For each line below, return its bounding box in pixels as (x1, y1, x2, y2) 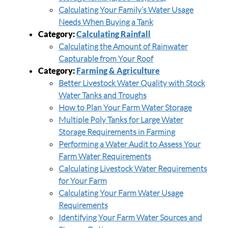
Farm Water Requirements (59, 151, 151, 161)
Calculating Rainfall (76, 29, 151, 39)
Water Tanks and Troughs (59, 90, 147, 100)
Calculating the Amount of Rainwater (59, 41, 188, 51)
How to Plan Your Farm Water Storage (59, 102, 192, 112)
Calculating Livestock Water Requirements (59, 163, 207, 174)
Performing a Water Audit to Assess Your (59, 139, 201, 149)
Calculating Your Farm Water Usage (59, 188, 183, 198)
